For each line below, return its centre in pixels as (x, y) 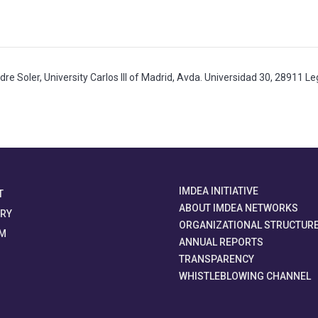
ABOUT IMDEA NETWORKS (238, 208)
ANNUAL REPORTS (221, 242)
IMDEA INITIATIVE (219, 191)
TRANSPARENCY (216, 259)
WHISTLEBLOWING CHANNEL (245, 276)
